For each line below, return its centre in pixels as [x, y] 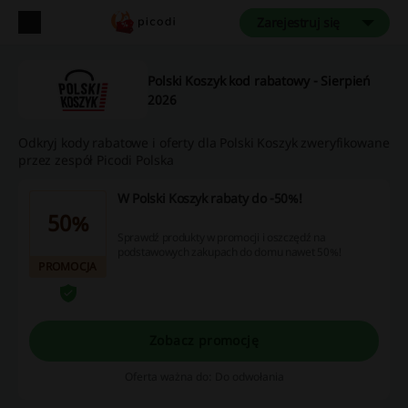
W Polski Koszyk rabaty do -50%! [210, 199]
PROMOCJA [68, 267]
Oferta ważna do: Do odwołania [204, 376]
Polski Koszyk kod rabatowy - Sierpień [260, 80]
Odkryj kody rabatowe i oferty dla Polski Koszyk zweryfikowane [204, 143]
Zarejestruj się [298, 22]
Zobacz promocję [204, 341]
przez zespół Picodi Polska [96, 160]
